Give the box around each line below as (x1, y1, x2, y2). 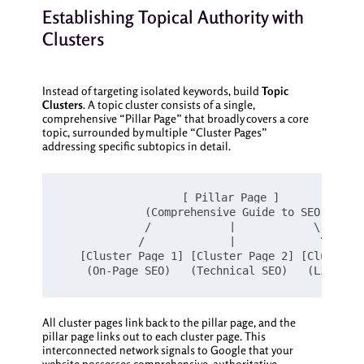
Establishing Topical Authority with (41, 6, 304, 28)
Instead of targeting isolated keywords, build (41, 84, 262, 98)
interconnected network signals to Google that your (41, 343, 293, 357)
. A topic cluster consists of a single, (82, 97, 255, 112)
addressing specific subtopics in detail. (41, 139, 231, 154)
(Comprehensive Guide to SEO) (59, 206, 327, 219)
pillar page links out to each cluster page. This (41, 329, 266, 344)
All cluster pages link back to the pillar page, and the (41, 315, 296, 330)
